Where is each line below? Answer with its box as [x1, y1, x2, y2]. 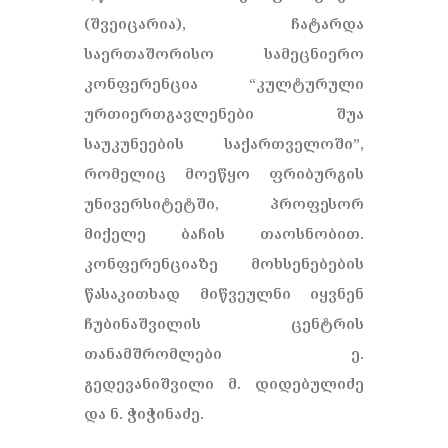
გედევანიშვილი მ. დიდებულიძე [84, 373, 364, 393]
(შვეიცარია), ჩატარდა [84, 13, 364, 33]
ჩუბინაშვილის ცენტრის [84, 313, 364, 333]
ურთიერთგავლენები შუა [84, 103, 364, 123]
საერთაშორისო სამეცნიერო [84, 43, 364, 63]
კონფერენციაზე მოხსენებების [84, 253, 364, 273]
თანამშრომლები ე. [84, 343, 364, 363]
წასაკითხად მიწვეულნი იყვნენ [84, 283, 364, 303]
